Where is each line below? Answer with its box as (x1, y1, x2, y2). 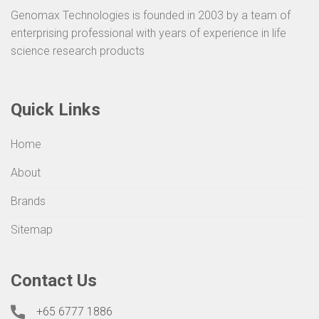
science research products (11, 44, 145, 58)
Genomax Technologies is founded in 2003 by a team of (11, 9, 291, 23)
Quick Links (11, 100, 100, 120)
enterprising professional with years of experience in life (11, 26, 286, 41)
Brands (11, 194, 46, 208)
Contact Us (11, 271, 97, 291)
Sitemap (11, 222, 53, 236)
